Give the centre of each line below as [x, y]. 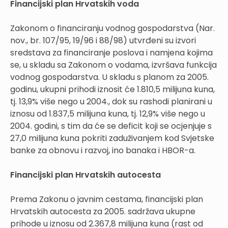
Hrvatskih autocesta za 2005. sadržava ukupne [103, 212]
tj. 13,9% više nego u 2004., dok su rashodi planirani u [111, 102]
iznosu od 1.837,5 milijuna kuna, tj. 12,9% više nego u [108, 114]
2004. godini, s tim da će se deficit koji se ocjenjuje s [111, 126]
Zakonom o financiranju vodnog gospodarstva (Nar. [112, 28]
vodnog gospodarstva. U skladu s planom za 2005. [109, 77]
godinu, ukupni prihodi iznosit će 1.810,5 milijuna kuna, [112, 90]
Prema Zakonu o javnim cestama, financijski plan [107, 199]
